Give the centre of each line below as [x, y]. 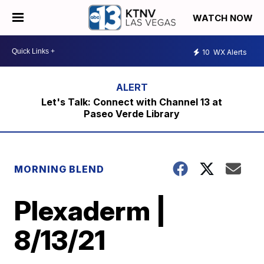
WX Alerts [229, 52]
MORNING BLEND [60, 169]
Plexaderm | [90, 210]
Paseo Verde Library [132, 114]
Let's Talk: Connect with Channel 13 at [132, 102]
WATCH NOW [224, 18]
